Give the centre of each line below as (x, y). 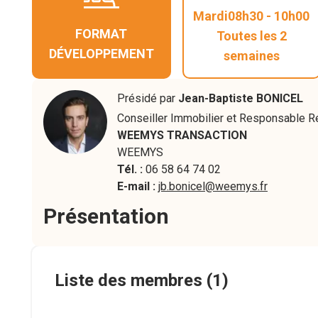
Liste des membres (128, 281)
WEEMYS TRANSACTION (182, 136)
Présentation (106, 216)
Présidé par (148, 99)
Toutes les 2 (251, 36)
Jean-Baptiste (216, 99)
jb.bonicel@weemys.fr (213, 187)
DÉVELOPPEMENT (101, 54)
